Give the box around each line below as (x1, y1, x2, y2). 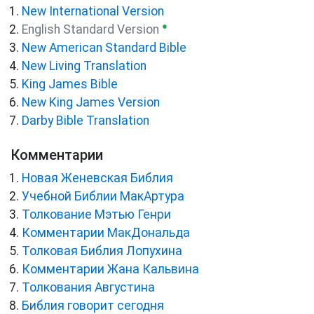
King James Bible (22, 76, 118, 91)
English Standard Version (22, 22, 159, 36)
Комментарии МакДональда (22, 225, 190, 240)
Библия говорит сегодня (22, 298, 164, 313)
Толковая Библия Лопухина (22, 243, 182, 258)
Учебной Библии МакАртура (22, 189, 184, 203)
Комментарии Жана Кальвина (22, 261, 199, 276)
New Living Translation (22, 58, 146, 73)
